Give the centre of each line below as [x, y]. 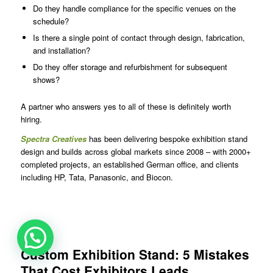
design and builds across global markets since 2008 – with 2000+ [136, 151]
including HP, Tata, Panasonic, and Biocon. [97, 177]
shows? [46, 79]
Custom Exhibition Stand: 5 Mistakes [135, 254]
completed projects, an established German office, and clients [129, 164]
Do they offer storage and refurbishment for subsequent [130, 66]
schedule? [51, 21]
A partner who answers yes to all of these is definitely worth [126, 106]
